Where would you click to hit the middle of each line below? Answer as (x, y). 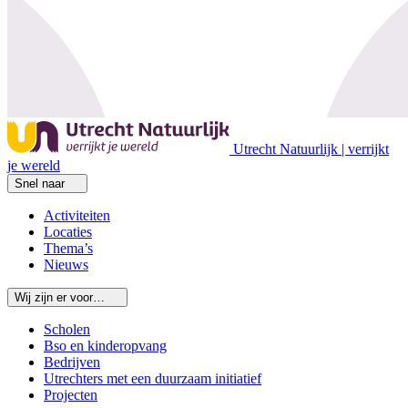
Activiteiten (77, 215)
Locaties (68, 231)
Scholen (67, 329)
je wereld (34, 165)
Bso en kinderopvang (105, 345)
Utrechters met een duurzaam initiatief (153, 378)
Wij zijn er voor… (60, 297)
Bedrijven (72, 362)
